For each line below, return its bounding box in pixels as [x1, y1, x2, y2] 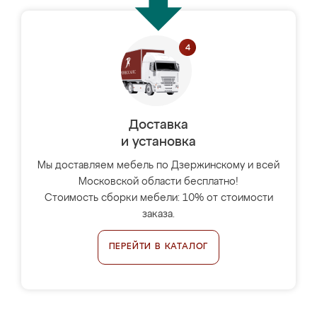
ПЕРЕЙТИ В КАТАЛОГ [108, 243, 209, 251]
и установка [121, 136, 196, 149]
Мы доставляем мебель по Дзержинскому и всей [38, 161, 279, 171]
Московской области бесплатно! [79, 177, 238, 187]
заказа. [142, 209, 175, 219]
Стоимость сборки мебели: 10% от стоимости [44, 193, 273, 203]
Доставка [129, 119, 188, 132]
